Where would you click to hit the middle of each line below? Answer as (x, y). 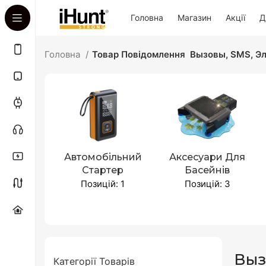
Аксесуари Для (208, 157)
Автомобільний (103, 157)
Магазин (194, 18)
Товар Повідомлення (139, 54)
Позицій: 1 (103, 184)
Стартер (103, 170)
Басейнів (208, 170)
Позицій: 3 (207, 184)
